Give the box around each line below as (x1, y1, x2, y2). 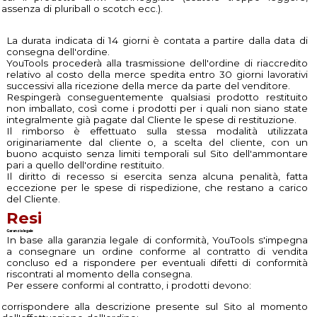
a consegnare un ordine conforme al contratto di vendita (6, 246, 308, 258)
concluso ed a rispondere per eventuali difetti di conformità (6, 257, 308, 269)
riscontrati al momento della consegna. (6, 268, 192, 280)
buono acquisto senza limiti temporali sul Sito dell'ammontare (6, 148, 308, 160)
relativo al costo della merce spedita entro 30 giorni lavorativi (6, 69, 308, 81)
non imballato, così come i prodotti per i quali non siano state (6, 103, 308, 115)
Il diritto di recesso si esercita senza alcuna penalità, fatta (6, 171, 308, 183)
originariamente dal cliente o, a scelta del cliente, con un (6, 137, 308, 149)
